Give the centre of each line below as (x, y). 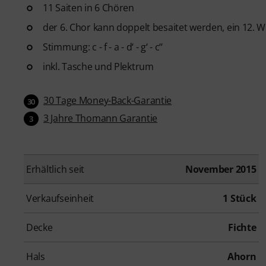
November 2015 (221, 170)
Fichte (242, 228)
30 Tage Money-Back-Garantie (108, 100)
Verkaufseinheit (60, 199)
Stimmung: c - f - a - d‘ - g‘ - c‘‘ (103, 47)
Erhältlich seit (56, 170)
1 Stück (240, 199)
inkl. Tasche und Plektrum (98, 66)
